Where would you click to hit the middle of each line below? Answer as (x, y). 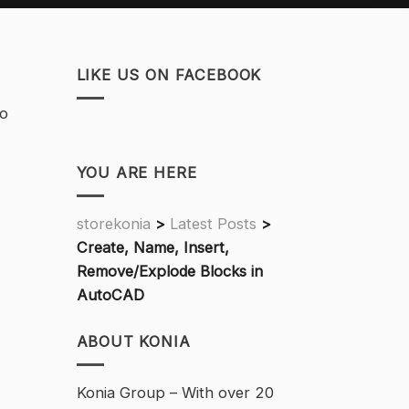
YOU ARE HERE (136, 173)
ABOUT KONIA (133, 342)
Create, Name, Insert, (152, 248)
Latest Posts (213, 224)
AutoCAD (110, 295)
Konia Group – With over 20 (175, 393)
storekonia (113, 224)
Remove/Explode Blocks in (169, 272)
